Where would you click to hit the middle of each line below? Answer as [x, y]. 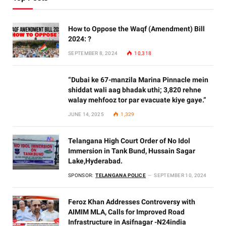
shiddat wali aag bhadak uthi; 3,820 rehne [135, 90]
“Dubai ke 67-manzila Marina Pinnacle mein [138, 79]
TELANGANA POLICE [121, 175]
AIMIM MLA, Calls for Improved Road [126, 212]
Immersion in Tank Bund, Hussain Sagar [132, 151]
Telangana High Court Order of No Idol [129, 140]
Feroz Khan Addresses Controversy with [132, 202]
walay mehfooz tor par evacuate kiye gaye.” [137, 100]
